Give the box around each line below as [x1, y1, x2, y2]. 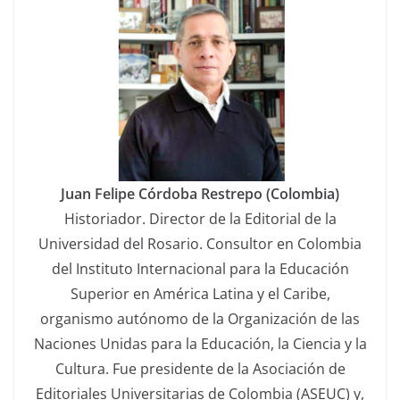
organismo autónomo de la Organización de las [40, 309, 360, 329]
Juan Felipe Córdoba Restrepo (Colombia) [61, 184, 339, 204]
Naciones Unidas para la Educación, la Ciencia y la [33, 334, 367, 354]
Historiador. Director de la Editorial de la [63, 209, 337, 229]
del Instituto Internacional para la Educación [51, 259, 349, 279]
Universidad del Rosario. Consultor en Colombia [38, 234, 362, 254]
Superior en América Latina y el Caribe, [70, 284, 330, 304]
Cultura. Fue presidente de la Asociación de [54, 359, 346, 379]
